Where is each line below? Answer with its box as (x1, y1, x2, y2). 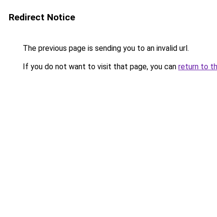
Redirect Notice (9, 12, 75, 23)
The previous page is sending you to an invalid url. (21, 44, 189, 53)
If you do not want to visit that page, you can (21, 62, 178, 71)
